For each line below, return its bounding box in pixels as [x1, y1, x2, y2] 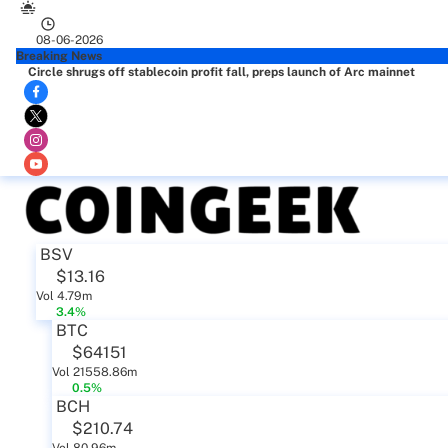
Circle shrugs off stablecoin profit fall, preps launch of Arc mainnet [28, 65, 415, 79]
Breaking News [16, 49, 102, 63]
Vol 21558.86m [52, 365, 137, 379]
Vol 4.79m [36, 289, 92, 303]
